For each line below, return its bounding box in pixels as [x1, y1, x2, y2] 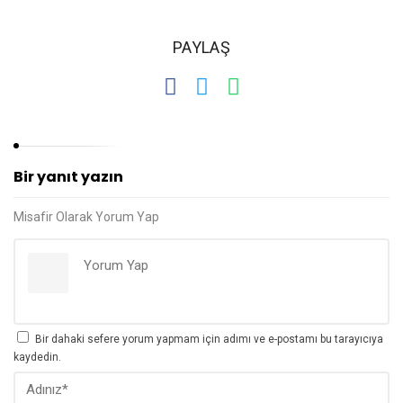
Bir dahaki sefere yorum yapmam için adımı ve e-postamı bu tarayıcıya [35, 333, 383, 345]
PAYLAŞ [172, 38, 231, 57]
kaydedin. [13, 351, 61, 363]
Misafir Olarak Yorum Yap [13, 210, 159, 224]
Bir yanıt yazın [13, 166, 123, 187]
